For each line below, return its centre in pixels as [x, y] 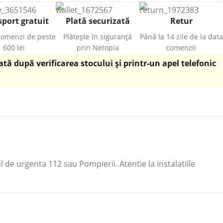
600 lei [14, 48]
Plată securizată [98, 21]
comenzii [181, 48]
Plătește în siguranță [98, 37]
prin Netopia [98, 48]
